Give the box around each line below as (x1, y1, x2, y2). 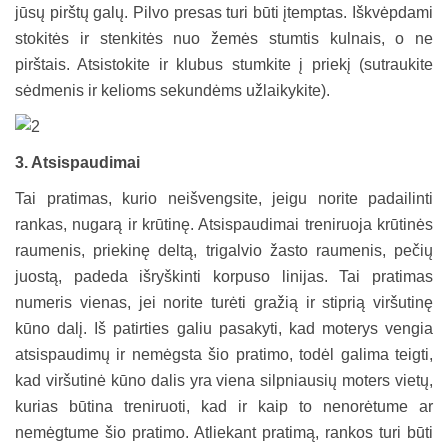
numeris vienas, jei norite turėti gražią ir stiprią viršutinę (15, 293, 433, 311)
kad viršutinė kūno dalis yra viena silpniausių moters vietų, (15, 371, 433, 389)
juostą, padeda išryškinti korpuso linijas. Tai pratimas (15, 267, 433, 285)
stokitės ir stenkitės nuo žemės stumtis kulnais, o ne (15, 29, 433, 47)
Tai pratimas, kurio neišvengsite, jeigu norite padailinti (15, 189, 433, 207)
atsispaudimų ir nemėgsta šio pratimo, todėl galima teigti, (15, 345, 433, 363)
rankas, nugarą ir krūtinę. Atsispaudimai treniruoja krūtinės (15, 215, 433, 233)
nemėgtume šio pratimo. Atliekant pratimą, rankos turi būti (15, 423, 433, 441)
